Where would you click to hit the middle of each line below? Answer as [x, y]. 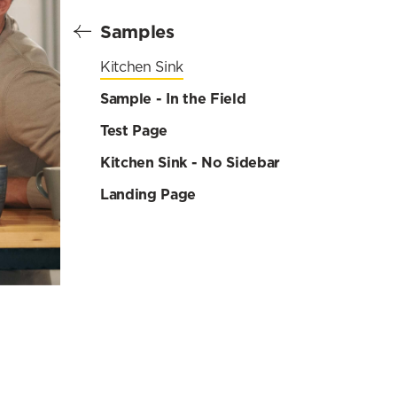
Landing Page [148, 194]
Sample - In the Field [173, 98]
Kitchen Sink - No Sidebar [190, 162]
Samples [137, 31]
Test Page [134, 130]
